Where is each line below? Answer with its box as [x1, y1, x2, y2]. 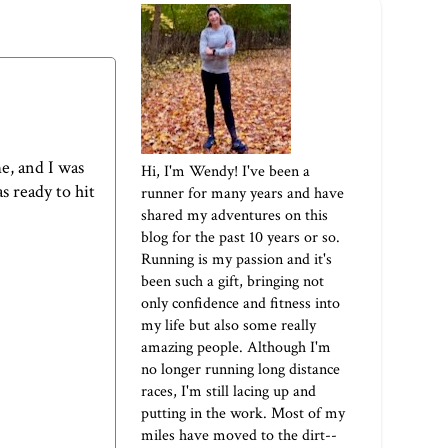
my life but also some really [141, 315, 316, 337]
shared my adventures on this [141, 205, 328, 227]
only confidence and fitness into [141, 293, 340, 315]
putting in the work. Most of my [141, 403, 345, 425]
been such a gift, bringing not [141, 271, 324, 293]
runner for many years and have [141, 183, 344, 205]
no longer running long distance [141, 359, 340, 381]
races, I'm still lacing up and [141, 381, 316, 403]
